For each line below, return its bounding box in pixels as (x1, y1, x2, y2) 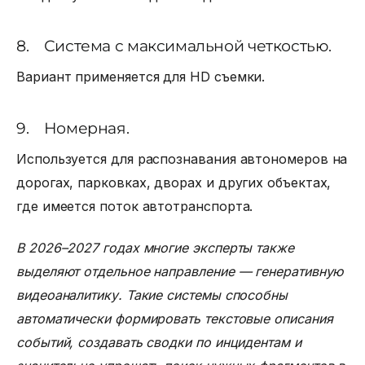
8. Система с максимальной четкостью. (16, 37, 335, 56)
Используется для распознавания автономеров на (16, 150, 348, 167)
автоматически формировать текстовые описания (16, 310, 333, 328)
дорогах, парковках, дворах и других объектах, (16, 174, 332, 191)
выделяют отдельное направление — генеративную (16, 263, 344, 280)
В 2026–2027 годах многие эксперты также (16, 240, 294, 257)
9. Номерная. (16, 118, 133, 138)
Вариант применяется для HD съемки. (16, 68, 266, 86)
